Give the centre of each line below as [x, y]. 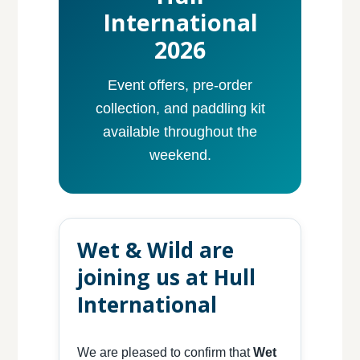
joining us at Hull [166, 278]
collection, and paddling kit [180, 108]
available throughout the [180, 132]
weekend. [180, 155]
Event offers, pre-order [180, 85]
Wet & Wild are [155, 250]
